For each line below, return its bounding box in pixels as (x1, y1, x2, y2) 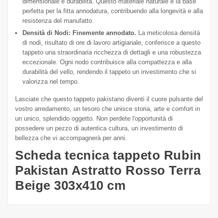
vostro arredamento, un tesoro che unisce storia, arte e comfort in (15, 105, 200, 113)
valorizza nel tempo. (22, 78, 79, 86)
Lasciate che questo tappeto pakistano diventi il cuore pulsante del (15, 95, 203, 103)
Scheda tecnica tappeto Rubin (15, 148, 201, 163)
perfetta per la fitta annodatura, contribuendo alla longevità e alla (22, 7, 203, 15)
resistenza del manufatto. (22, 17, 94, 25)
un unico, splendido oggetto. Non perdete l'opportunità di (15, 115, 173, 123)
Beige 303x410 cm (15, 178, 126, 193)
